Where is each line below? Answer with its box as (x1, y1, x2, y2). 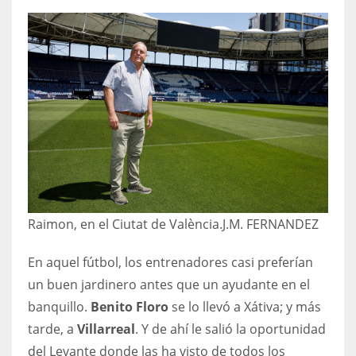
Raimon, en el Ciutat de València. (28, 215, 222, 233)
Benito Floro (91, 297, 168, 315)
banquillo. (28, 297, 91, 315)
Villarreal (77, 319, 135, 338)
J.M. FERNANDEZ (222, 215, 319, 233)
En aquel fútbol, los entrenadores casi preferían (28, 253, 313, 271)
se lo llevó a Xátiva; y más (168, 297, 321, 315)
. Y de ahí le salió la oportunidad (135, 319, 326, 338)
